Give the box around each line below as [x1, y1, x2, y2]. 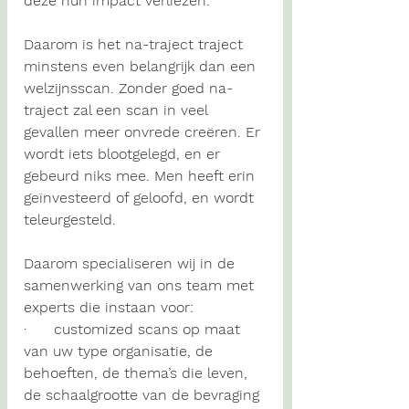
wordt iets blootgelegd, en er [24, 145, 225, 163]
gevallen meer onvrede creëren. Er [24, 123, 265, 142]
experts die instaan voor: [24, 299, 194, 317]
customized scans [54, 320, 178, 339]
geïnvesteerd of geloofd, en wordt [24, 189, 258, 207]
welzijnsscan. [24, 79, 114, 98]
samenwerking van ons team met [24, 277, 258, 295]
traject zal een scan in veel [24, 101, 212, 120]
